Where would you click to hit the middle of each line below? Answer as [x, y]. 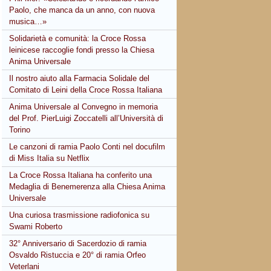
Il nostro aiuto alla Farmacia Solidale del [80, 78]
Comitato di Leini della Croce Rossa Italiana [86, 90]
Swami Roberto [36, 227]
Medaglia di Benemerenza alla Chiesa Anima [87, 187]
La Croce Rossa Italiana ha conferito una [81, 175]
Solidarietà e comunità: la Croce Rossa [78, 38]
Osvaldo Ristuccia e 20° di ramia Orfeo [78, 255]
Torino [20, 130]
